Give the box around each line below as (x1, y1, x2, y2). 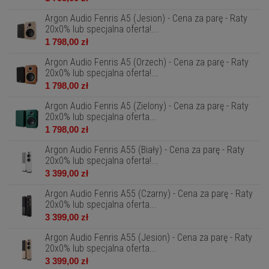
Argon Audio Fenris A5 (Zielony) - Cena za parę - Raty (45, 100, 249, 112)
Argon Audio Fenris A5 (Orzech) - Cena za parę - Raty (45, 56, 249, 68)
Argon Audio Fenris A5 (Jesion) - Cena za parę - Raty (45, 13, 247, 24)
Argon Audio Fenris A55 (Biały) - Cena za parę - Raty (45, 144, 244, 156)
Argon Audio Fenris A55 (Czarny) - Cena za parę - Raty (45, 188, 253, 199)
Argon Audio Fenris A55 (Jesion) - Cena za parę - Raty (45, 232, 252, 243)
